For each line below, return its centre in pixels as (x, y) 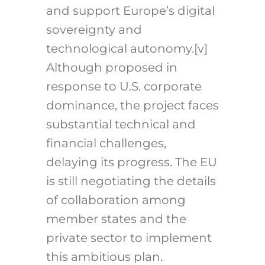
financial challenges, (106, 143)
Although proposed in (112, 68)
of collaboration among (116, 200)
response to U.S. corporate (124, 87)
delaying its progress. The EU (131, 162)
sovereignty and (94, 30)
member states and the (116, 219)
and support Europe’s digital (130, 11)
